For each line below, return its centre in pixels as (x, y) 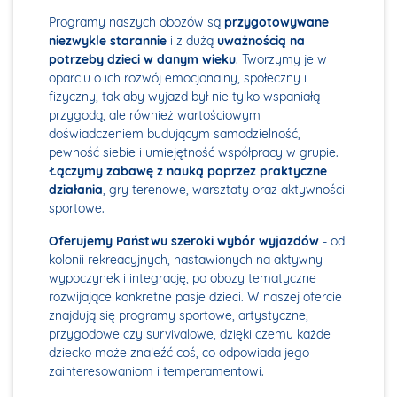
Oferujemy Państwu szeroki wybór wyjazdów (184, 241)
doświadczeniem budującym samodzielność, (175, 134)
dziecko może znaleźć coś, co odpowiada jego (179, 353)
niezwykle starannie (108, 41)
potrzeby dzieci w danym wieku (142, 60)
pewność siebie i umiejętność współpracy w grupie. (194, 153)
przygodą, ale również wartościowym (155, 116)
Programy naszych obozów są (136, 23)
